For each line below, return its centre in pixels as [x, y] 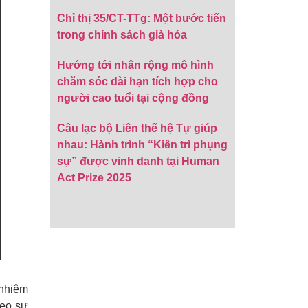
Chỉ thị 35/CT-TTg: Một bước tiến [142, 18]
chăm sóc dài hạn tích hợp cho [138, 81]
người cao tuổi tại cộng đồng [133, 98]
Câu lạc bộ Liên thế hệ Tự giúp [137, 128]
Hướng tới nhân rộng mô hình [136, 65]
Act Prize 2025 [95, 178]
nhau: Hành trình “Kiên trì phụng [143, 145]
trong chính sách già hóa [122, 35]
